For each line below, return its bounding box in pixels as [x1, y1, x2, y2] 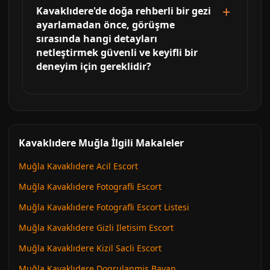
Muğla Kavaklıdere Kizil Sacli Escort [19, 242, 162, 254]
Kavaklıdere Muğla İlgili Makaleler [19, 136, 184, 149]
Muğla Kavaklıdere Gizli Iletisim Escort [19, 221, 174, 233]
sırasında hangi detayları [36, 31, 157, 45]
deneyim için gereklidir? [36, 59, 151, 73]
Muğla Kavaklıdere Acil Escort [19, 160, 138, 172]
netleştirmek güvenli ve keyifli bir [36, 45, 198, 59]
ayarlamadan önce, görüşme [36, 17, 175, 31]
